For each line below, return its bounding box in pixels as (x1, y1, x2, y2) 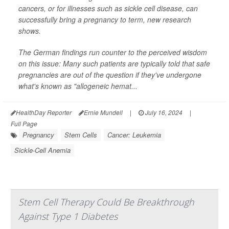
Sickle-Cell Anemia (14, 145, 71, 155)
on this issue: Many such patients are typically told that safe (18, 58, 210, 68)
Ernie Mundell (84, 107, 123, 117)
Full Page (11, 119, 37, 128)
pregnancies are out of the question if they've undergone (18, 69, 201, 80)
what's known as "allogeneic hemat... (18, 80, 138, 91)
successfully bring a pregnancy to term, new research (18, 14, 191, 25)
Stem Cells (64, 129, 97, 140)
